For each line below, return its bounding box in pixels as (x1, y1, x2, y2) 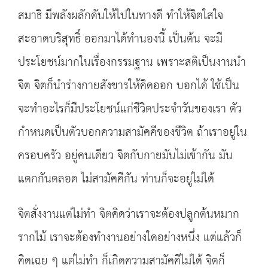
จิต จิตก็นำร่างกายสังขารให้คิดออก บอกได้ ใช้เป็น (18, 75, 239, 97)
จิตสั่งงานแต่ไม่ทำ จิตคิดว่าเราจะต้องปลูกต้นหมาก (18, 203, 239, 226)
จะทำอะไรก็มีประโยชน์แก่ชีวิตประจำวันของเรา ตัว (18, 98, 242, 120)
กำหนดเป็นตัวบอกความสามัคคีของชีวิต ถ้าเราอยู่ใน (18, 121, 247, 144)
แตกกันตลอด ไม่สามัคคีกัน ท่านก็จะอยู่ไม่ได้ (18, 168, 214, 190)
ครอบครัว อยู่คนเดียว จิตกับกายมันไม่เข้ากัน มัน (18, 145, 233, 167)
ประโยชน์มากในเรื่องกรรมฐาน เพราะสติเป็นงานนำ (18, 51, 246, 74)
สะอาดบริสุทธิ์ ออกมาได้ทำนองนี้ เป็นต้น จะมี (18, 28, 223, 50)
